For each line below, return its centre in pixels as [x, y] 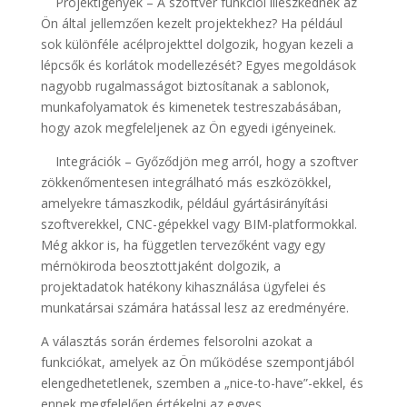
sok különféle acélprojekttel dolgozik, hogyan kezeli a [197, 44]
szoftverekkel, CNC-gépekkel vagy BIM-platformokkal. [199, 224]
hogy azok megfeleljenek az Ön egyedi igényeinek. [188, 128]
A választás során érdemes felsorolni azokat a [176, 341]
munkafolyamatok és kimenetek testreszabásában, [191, 107]
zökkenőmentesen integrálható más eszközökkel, [186, 182]
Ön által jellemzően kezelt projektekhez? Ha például [191, 23]
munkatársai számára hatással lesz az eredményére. [194, 308]
